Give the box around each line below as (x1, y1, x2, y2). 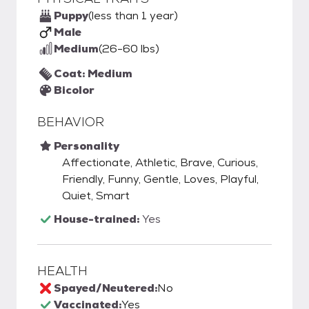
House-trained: (54, 212, 142, 226)
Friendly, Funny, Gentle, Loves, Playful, (62, 172, 259, 186)
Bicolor (54, 83, 94, 97)
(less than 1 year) (88, 8, 178, 23)
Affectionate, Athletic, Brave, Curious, (62, 155, 258, 170)
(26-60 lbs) (99, 41, 159, 56)
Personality (54, 139, 119, 153)
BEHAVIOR (37, 114, 104, 130)
